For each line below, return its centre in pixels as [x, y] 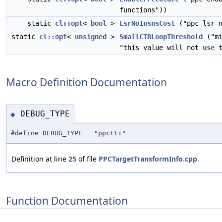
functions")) [143, 10]
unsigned [91, 37]
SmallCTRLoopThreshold [161, 37]
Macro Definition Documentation [86, 82]
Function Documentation [67, 200]
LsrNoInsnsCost [147, 23]
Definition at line [40, 159]
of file [87, 159]
